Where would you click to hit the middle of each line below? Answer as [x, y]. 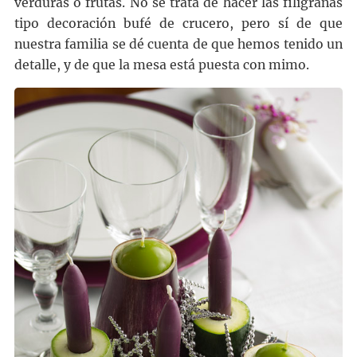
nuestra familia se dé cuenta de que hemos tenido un [178, 45]
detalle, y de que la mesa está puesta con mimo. [161, 65]
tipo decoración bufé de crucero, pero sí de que [178, 24]
